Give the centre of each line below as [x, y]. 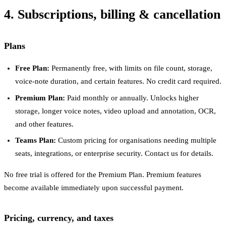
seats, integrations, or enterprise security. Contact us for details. [115, 154]
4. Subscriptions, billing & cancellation [112, 15]
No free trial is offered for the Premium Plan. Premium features [103, 175]
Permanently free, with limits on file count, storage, [131, 68]
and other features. [45, 124]
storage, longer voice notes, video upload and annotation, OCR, [116, 111]
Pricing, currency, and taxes [59, 218]
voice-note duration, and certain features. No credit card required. [119, 81]
